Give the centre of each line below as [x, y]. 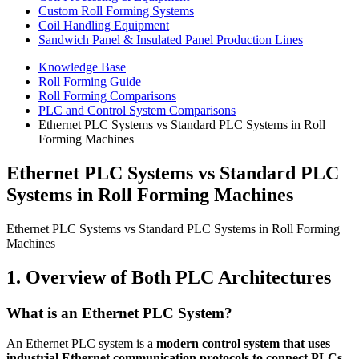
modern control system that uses [243, 344]
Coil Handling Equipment [104, 25]
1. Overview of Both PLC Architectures [169, 277]
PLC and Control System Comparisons [137, 110]
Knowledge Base [82, 67]
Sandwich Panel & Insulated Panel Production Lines [171, 40]
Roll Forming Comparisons [107, 96]
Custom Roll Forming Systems [116, 11]
